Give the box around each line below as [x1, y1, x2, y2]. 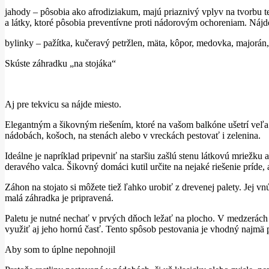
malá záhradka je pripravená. [5, 192, 113, 203]
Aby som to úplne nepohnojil [5, 244, 115, 255]
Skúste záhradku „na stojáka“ [5, 58, 116, 68]
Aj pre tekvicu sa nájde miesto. [5, 98, 121, 109]
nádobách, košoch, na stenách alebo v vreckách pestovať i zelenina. [5, 130, 261, 141]
